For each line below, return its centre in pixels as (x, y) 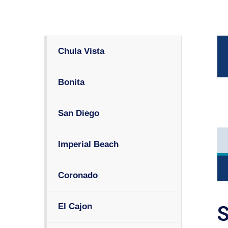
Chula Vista (81, 51)
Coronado (78, 175)
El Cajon (75, 206)
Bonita (71, 82)
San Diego (79, 113)
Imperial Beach (88, 144)
